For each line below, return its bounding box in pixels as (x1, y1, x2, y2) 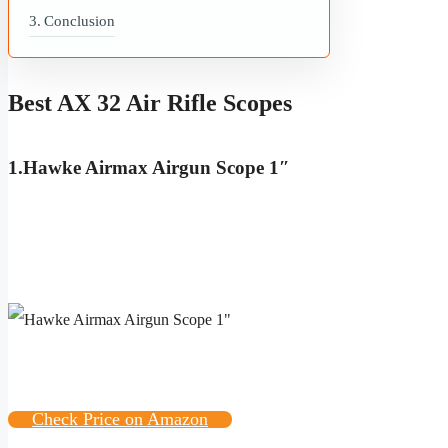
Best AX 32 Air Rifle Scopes (8, 89, 292, 116)
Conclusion (43, 12, 115, 29)
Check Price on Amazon (32, 409, 208, 430)
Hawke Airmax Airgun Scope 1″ (23, 156, 290, 178)
